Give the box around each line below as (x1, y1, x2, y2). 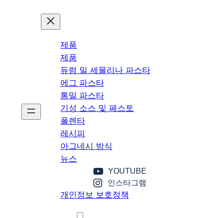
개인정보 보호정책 (60, 190, 129, 200)
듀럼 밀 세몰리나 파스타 (60, 65, 150, 75)
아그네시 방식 (60, 141, 112, 151)
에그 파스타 (60, 78, 104, 88)
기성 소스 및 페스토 (60, 103, 134, 113)
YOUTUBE (108, 166, 147, 175)
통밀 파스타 (60, 91, 104, 100)
